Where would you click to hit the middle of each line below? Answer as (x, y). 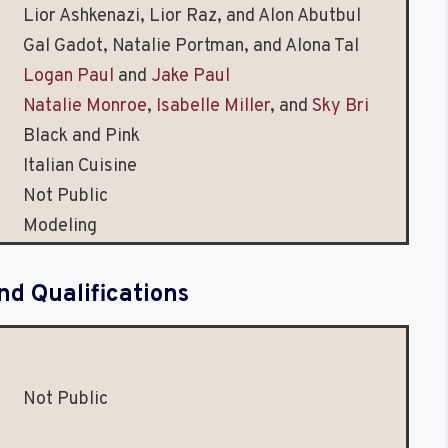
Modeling (60, 227)
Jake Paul (190, 77)
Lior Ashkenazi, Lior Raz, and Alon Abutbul (192, 17)
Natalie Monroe (85, 107)
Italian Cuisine (80, 167)
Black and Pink (81, 137)
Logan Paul (68, 77)
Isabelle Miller (213, 107)
